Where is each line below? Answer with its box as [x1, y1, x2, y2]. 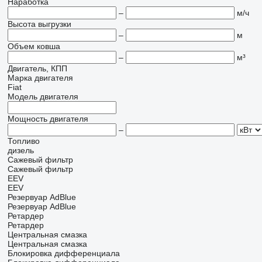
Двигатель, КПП [7, 64, 67, 73]
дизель [7, 146, 34, 155]
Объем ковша [7, 42, 60, 51]
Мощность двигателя [7, 114, 88, 123]
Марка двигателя [7, 73, 73, 82]
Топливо [7, 136, 40, 146]
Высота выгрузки [7, 19, 71, 29]
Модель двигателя [7, 92, 78, 101]
